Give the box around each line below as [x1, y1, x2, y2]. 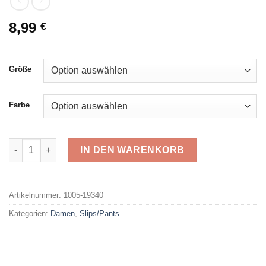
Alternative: [9, 178, 56, 188]
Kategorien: [9, 208, 50, 218]
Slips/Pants [80, 208, 119, 218]
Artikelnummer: [9, 190, 64, 199]
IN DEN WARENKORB [80, 144, 185, 155]
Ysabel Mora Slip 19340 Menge [8, 139, 132, 149]
